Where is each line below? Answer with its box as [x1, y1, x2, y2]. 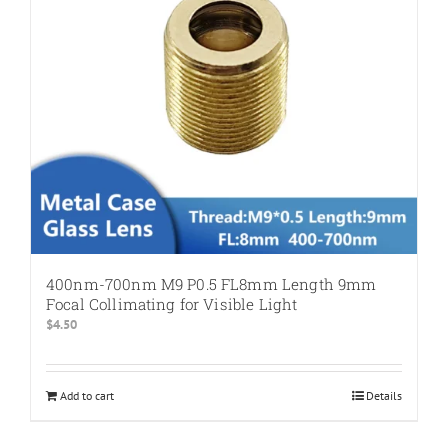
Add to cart [60, 387, 114, 403]
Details [366, 387, 402, 403]
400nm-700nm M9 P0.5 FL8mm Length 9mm [46, 273, 377, 294]
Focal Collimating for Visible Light [46, 293, 298, 314]
